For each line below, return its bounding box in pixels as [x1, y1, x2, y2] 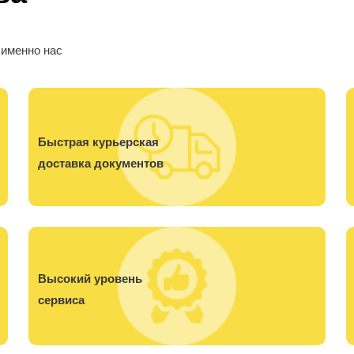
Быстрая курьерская [38, 134, 159, 149]
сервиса [38, 292, 85, 307]
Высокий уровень [38, 271, 142, 285]
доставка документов [38, 156, 164, 170]
